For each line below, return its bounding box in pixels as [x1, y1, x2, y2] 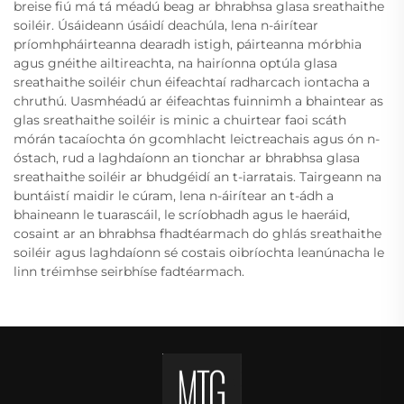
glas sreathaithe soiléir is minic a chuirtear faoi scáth [14, 111, 346, 128]
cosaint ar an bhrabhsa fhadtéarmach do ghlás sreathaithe [14, 225, 381, 242]
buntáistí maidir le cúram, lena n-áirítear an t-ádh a [14, 187, 334, 204]
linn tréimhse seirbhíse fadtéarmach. [14, 262, 244, 280]
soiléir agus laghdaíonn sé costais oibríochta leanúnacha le [14, 243, 384, 261]
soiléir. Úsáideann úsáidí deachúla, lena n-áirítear [14, 16, 318, 33]
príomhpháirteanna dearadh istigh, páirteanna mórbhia [14, 35, 362, 52]
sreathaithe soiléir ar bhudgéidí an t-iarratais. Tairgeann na [14, 168, 381, 185]
